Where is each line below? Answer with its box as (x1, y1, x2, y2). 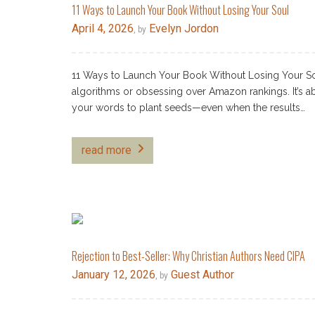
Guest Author (168, 268, 234, 282)
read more (82, 143, 131, 157)
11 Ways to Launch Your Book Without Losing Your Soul (72, 1, 289, 19)
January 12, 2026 (72, 268, 155, 282)
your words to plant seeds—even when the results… (72, 102, 305, 114)
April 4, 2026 (72, 22, 134, 36)
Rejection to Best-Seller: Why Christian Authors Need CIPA (72, 247, 305, 265)
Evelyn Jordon (146, 22, 219, 36)
